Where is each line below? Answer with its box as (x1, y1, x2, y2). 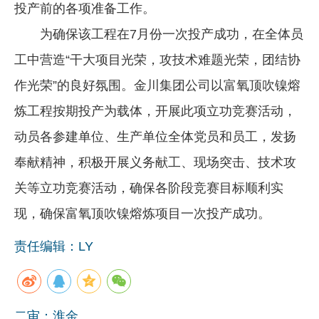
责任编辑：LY (14, 239, 93, 253)
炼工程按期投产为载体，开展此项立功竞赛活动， (14, 103, 296, 118)
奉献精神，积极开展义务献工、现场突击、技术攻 (14, 155, 296, 169)
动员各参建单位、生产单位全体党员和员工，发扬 (14, 129, 296, 144)
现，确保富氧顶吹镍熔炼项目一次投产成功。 (14, 206, 271, 221)
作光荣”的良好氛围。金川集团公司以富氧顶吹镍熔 (14, 78, 300, 93)
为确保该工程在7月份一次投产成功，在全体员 (14, 26, 303, 41)
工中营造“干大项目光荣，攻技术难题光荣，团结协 (14, 52, 300, 67)
